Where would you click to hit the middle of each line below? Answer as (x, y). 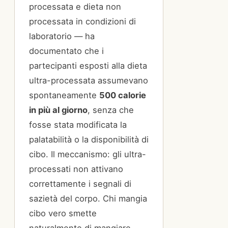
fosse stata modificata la (78, 125)
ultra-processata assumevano (89, 81)
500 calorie (123, 95)
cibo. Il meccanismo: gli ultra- (88, 154)
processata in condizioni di (82, 22)
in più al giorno (58, 110)
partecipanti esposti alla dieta (88, 66)
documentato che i (66, 51)
